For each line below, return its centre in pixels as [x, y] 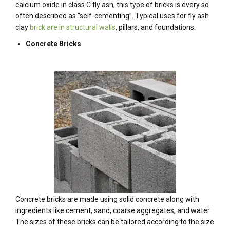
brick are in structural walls [73, 27]
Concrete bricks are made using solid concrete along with [107, 199]
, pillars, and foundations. [156, 27]
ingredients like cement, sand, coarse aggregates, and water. [113, 210]
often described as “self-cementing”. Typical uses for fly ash [112, 16]
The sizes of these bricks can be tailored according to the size [115, 222]
